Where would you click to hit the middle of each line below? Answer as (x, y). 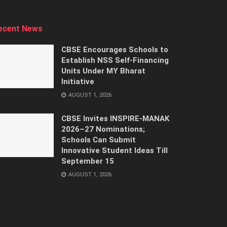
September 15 (88, 161)
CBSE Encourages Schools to (115, 50)
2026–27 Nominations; (103, 129)
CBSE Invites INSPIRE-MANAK (115, 119)
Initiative (78, 82)
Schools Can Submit (99, 140)
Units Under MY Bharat (103, 71)
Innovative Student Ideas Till (115, 151)
